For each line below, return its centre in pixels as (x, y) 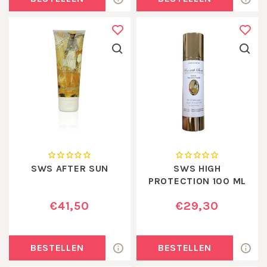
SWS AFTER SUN (70, 168)
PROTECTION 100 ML (197, 181)
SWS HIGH (197, 168)
